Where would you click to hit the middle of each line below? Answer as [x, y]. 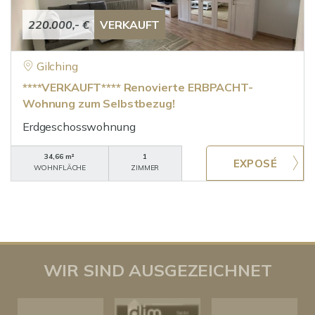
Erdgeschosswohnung [79, 127]
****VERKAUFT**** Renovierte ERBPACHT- [138, 87]
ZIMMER [145, 168]
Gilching [57, 66]
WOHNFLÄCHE [60, 168]
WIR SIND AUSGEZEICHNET [157, 270]
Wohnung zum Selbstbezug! [99, 103]
